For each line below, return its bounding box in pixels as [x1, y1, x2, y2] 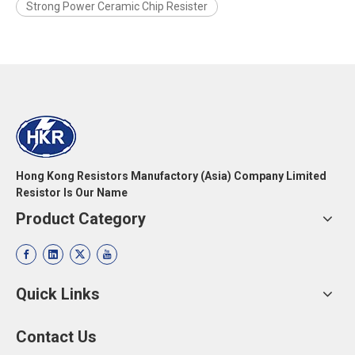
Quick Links [16, 284, 100, 303]
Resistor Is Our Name [16, 186, 128, 199]
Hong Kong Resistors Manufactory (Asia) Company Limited [16, 170, 326, 182]
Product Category [16, 209, 146, 228]
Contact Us [16, 327, 97, 346]
